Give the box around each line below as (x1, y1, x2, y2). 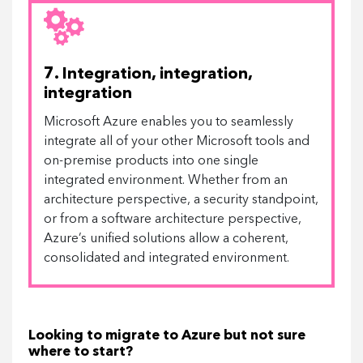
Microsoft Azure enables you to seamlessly (44, 116, 293, 129)
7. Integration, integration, (44, 66, 252, 83)
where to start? (28, 345, 133, 359)
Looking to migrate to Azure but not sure (28, 329, 305, 343)
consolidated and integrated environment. (44, 252, 289, 265)
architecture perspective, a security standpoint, (44, 194, 318, 207)
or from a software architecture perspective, (44, 213, 301, 226)
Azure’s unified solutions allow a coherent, (44, 233, 288, 246)
